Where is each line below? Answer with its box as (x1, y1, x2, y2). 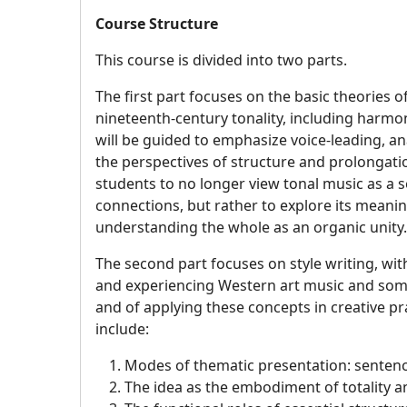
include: (95, 319, 150, 340)
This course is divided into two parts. (95, 50, 348, 71)
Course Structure (95, 14, 219, 35)
